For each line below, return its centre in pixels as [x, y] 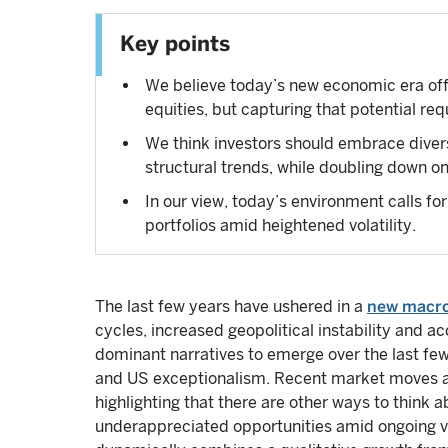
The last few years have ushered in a [231, 306]
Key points [175, 43]
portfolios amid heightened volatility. [280, 225]
